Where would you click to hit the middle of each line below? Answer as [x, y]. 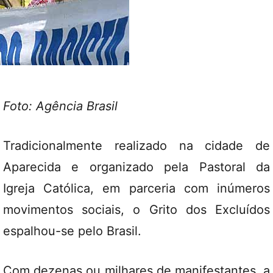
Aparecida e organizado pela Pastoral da [136, 167]
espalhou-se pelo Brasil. [72, 231]
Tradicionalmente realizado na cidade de [136, 146]
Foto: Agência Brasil [60, 106]
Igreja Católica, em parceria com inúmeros [136, 188]
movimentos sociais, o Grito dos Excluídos [136, 210]
